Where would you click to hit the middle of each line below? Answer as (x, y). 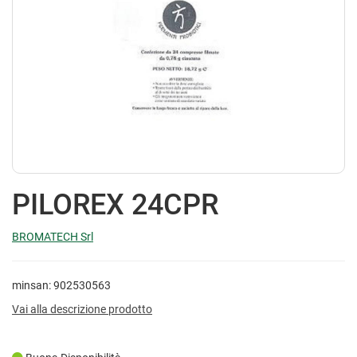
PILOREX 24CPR (115, 204)
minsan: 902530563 (61, 285)
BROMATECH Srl (53, 236)
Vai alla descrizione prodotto (82, 309)
